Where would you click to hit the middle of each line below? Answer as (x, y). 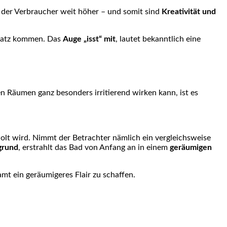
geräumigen (191, 148)
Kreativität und (189, 12)
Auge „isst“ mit (89, 39)
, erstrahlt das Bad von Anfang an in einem (94, 148)
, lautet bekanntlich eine (158, 39)
